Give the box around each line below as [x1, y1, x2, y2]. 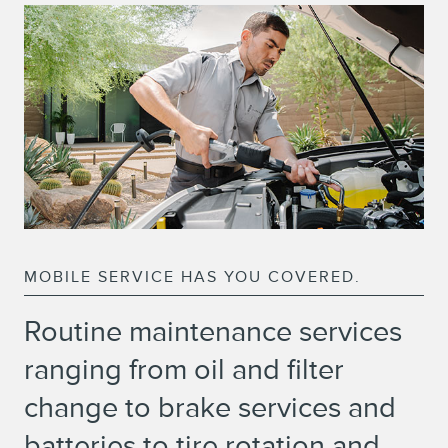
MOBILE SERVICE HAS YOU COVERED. [24, 267, 361, 286]
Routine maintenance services [24, 314, 402, 347]
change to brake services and [24, 390, 396, 423]
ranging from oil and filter [24, 352, 344, 385]
